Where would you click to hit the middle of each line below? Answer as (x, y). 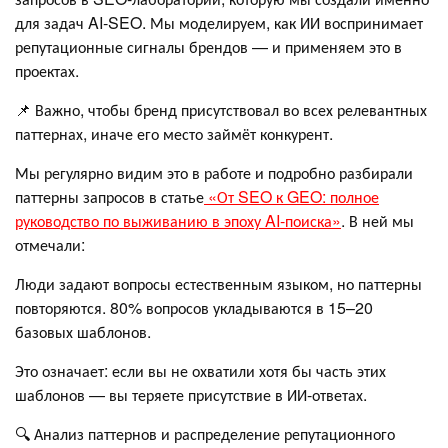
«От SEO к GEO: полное (291, 196)
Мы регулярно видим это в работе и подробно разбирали (214, 172)
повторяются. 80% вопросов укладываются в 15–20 (194, 307)
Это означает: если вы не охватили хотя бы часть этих (200, 370)
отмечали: (50, 244)
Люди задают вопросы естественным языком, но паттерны (218, 283)
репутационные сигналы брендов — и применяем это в (208, 46)
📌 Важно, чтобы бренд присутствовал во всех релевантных (221, 109)
